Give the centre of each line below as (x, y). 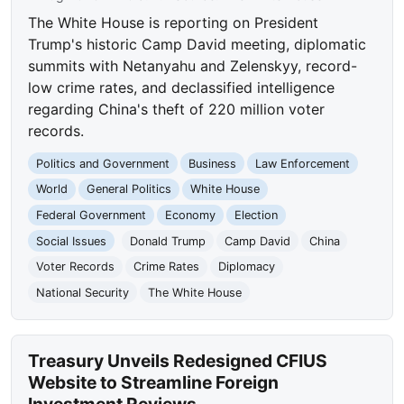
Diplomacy (246, 267)
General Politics (129, 189)
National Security (83, 292)
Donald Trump (167, 241)
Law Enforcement (302, 163)
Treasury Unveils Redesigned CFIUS (178, 361)
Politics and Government (103, 163)
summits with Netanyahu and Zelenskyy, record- (193, 65)
